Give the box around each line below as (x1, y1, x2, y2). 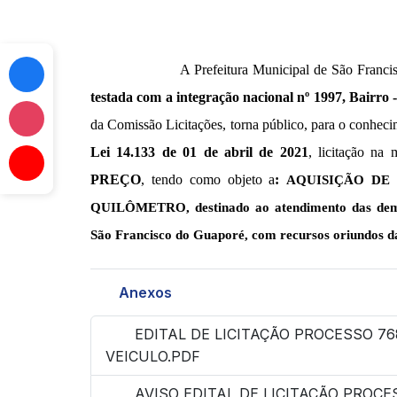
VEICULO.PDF (105, 346, 200, 365)
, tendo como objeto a (141, 171, 276, 187)
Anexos (115, 283, 172, 301)
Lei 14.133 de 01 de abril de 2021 (90, 144, 308, 160)
